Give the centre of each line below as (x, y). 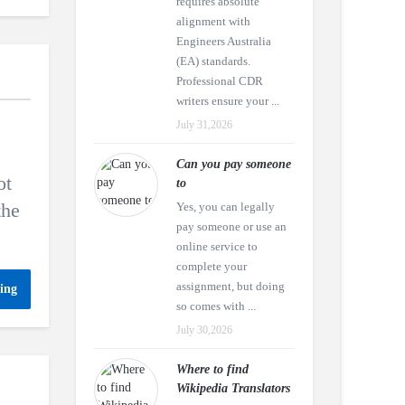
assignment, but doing (230, 286)
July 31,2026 (204, 125)
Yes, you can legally (225, 207)
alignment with (213, 21)
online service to (217, 246)
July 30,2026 (204, 330)
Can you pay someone (233, 164)
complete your (211, 266)
